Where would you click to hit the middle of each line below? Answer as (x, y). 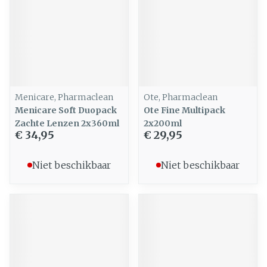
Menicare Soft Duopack (66, 110)
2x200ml (163, 123)
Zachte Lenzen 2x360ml (67, 123)
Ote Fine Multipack (184, 110)
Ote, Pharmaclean (181, 97)
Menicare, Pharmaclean (64, 97)
